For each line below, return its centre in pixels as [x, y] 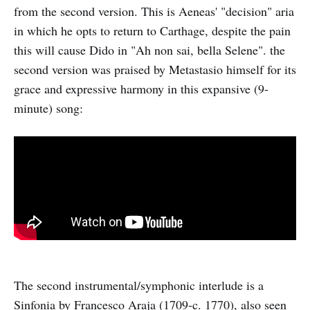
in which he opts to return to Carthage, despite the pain [152, 31]
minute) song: [48, 108]
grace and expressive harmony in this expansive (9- [141, 89]
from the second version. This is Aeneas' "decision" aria [154, 11]
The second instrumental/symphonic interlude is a [139, 285]
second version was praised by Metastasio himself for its [155, 70]
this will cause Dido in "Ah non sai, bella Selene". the [149, 50]
